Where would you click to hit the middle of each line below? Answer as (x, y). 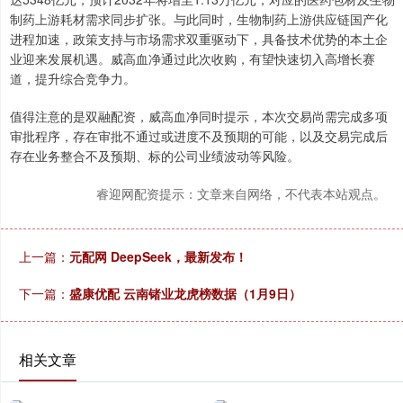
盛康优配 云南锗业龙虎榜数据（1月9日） (185, 293)
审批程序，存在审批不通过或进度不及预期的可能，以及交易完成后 (199, 136)
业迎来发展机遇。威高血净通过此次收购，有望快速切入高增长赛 (193, 58)
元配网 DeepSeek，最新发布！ (158, 256)
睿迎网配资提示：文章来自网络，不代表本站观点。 (241, 193)
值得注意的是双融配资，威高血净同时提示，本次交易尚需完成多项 (199, 116)
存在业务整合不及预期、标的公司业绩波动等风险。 (155, 156)
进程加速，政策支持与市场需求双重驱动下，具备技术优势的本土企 (199, 39)
